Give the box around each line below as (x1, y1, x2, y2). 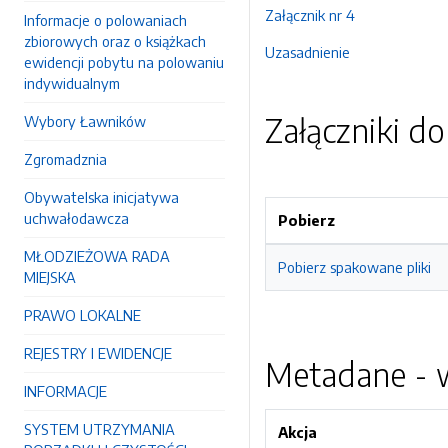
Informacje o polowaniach (24, 11, 187, 29)
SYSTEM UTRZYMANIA (24, 420, 175, 438)
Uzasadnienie (265, 43, 350, 61)
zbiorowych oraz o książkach (24, 32, 206, 50)
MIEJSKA (24, 268, 76, 286)
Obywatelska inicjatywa (24, 188, 179, 206)
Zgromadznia (24, 150, 107, 168)
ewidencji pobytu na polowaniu (24, 53, 224, 71)
